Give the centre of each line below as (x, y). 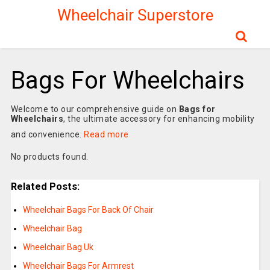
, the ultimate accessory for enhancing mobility (159, 119)
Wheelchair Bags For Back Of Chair (88, 210)
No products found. (49, 157)
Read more (106, 134)
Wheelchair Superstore (135, 15)
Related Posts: (45, 187)
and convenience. (47, 134)
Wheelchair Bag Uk (58, 247)
